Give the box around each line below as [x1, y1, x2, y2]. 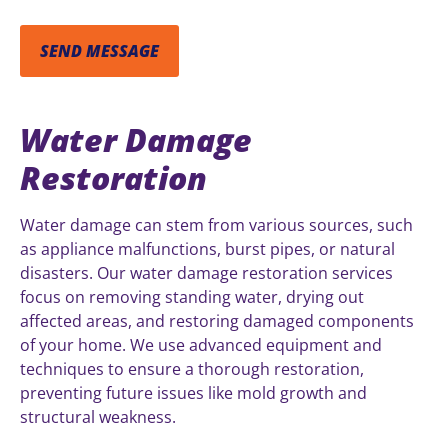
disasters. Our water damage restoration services [20, 261, 393, 284]
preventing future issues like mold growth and [20, 381, 367, 404]
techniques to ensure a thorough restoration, [20, 357, 364, 380]
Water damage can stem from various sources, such [20, 213, 413, 236]
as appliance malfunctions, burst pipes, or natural [20, 237, 395, 260]
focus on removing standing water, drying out [20, 285, 364, 308]
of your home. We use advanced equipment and [20, 333, 382, 356]
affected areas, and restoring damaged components [20, 309, 414, 332]
